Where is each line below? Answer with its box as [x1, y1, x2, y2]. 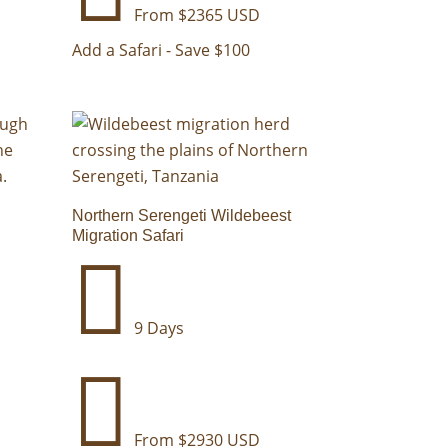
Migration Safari [72, 227, 185, 245]
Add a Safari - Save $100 [72, 39, 251, 62]
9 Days [130, 317, 185, 340]
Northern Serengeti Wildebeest [72, 207, 292, 225]
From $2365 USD [130, 4, 261, 27]
